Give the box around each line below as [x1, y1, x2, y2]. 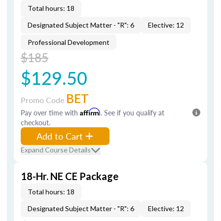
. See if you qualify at [101, 108, 164, 117]
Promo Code [21, 94, 66, 106]
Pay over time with [21, 108, 80, 117]
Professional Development [28, 38, 110, 46]
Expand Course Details [21, 146, 91, 154]
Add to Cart [37, 130, 83, 142]
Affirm [80, 108, 101, 116]
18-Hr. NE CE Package [21, 170, 118, 182]
